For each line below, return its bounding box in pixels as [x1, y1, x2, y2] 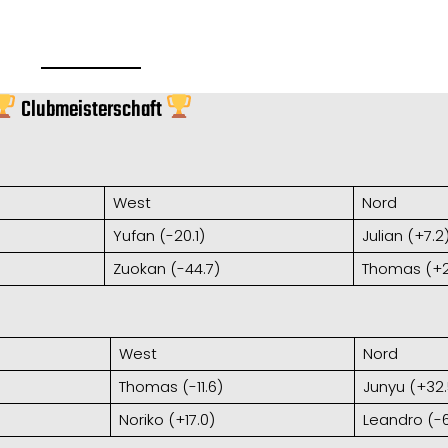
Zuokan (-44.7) [112, 257, 220, 279]
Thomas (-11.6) [118, 375, 223, 397]
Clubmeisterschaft [16, 92, 166, 127]
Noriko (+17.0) [118, 408, 215, 430]
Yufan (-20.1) [112, 224, 205, 246]
